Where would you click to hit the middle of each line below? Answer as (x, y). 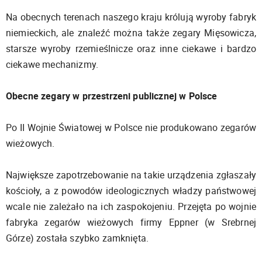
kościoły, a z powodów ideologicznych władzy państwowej (131, 190)
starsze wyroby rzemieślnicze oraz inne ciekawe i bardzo (131, 48)
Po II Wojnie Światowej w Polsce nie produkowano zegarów (131, 127)
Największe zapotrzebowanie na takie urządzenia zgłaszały (131, 175)
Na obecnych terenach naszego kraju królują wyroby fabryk (131, 17)
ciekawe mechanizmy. (52, 64)
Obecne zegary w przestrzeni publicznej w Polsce (112, 96)
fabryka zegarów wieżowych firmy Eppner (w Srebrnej (131, 222)
